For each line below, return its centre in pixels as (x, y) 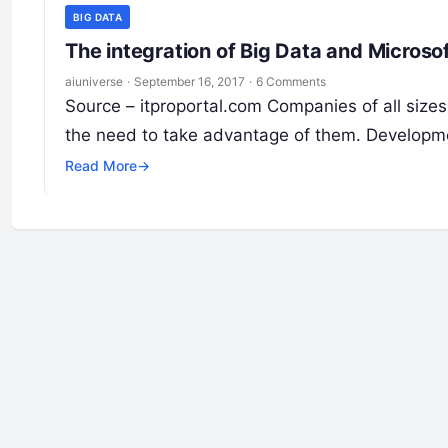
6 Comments (291, 81)
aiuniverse (94, 81)
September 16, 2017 (189, 81)
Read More (101, 165)
